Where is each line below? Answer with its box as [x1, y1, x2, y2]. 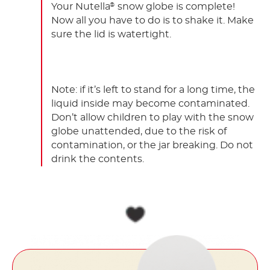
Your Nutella [51, 2, 110, 12]
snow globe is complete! [115, 2, 235, 12]
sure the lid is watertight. [51, 30, 171, 40]
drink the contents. [51, 154, 144, 165]
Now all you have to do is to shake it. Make [51, 16, 254, 26]
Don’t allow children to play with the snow [51, 113, 254, 123]
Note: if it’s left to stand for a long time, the [51, 85, 255, 95]
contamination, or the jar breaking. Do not [51, 140, 253, 151]
